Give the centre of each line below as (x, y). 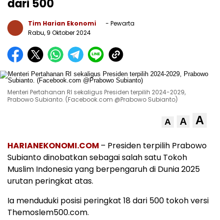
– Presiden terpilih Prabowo (154, 145)
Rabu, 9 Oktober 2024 (59, 32)
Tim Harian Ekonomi (62, 23)
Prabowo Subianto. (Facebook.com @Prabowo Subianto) (93, 99)
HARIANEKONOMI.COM (53, 145)
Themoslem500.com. (48, 212)
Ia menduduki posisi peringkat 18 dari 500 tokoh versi (108, 200)
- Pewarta (119, 23)
